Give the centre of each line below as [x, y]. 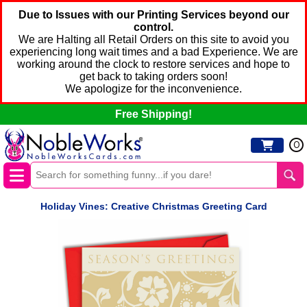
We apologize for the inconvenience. [153, 89]
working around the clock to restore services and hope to [153, 64]
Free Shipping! [153, 114]
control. [153, 27]
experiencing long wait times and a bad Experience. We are [153, 52]
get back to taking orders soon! [153, 76]
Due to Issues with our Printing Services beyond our [153, 15]
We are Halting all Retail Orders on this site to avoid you [153, 39]
